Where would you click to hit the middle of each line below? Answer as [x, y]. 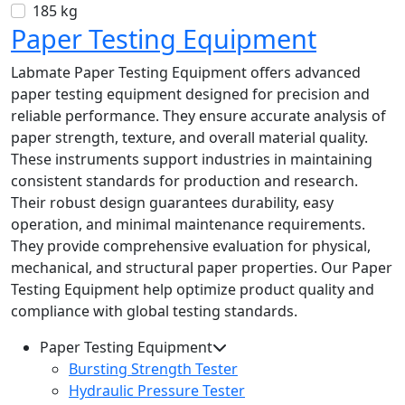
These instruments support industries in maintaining [192, 160]
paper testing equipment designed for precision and [190, 94]
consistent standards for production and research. [184, 181]
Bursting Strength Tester [153, 369]
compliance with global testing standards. [154, 311]
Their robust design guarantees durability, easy [172, 203]
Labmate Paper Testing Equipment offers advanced [186, 73]
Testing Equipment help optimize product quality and [193, 290]
